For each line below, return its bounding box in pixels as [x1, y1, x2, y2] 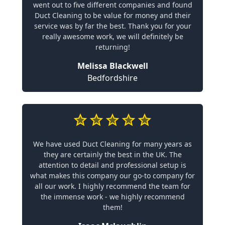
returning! [95, 42, 130, 52]
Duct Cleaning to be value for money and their [34, 10, 191, 20]
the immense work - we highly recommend [40, 191, 185, 201]
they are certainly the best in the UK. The [43, 149, 182, 159]
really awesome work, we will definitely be [42, 31, 183, 41]
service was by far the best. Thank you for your [34, 21, 191, 31]
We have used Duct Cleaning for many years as [33, 139, 192, 149]
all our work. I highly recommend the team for [35, 181, 190, 191]
